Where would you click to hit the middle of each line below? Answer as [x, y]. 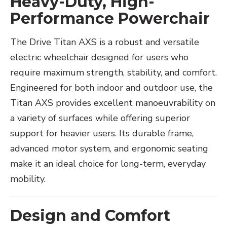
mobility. [28, 179]
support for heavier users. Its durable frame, [102, 134]
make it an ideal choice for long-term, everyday [108, 164]
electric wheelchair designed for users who [99, 58]
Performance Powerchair [110, 19]
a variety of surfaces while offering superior [100, 118]
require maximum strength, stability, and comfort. [113, 73]
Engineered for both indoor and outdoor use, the [111, 88]
